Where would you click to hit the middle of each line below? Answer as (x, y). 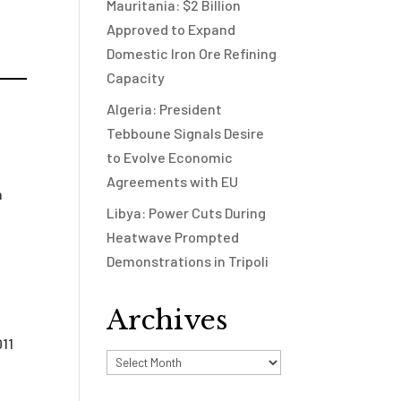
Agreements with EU (173, 181)
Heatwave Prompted (173, 237)
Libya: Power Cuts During (187, 213)
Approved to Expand (171, 29)
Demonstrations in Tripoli (188, 261)
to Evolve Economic (170, 157)
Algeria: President (165, 109)
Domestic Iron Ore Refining (192, 53)
